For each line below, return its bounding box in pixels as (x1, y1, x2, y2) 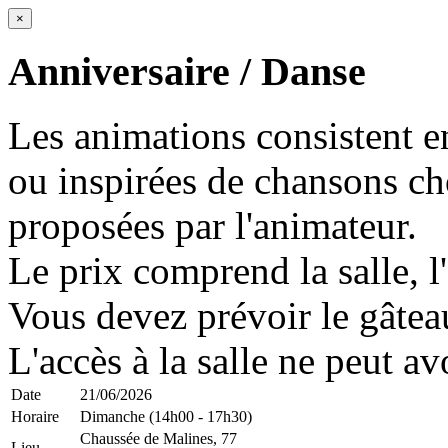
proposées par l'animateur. (8, 204, 417, 248)
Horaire (11, 408, 59, 426)
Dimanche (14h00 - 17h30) (80, 408, 252, 426)
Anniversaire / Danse (8, 48, 366, 94)
